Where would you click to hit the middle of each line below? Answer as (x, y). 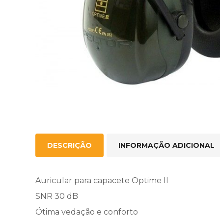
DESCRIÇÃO (69, 145)
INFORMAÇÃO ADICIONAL (166, 145)
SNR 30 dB (57, 196)
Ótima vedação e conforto (87, 212)
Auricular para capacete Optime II (102, 180)
